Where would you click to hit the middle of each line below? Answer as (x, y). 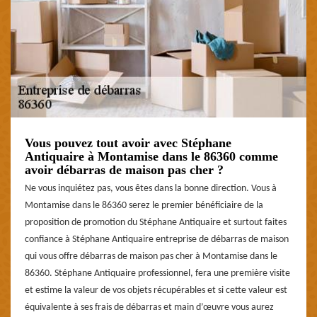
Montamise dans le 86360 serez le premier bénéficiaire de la (144, 206)
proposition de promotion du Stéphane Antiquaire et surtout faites (156, 223)
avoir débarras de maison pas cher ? (124, 170)
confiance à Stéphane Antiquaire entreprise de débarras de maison (157, 240)
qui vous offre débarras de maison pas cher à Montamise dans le (151, 257)
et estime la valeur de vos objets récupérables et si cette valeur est (156, 291)
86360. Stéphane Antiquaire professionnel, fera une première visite (157, 274)
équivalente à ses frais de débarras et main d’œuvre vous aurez (149, 308)
